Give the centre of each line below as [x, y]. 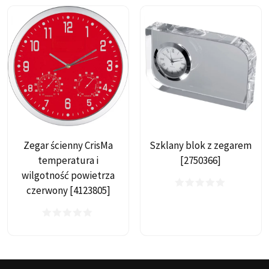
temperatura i [68, 161]
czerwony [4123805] [68, 191]
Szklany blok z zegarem [201, 146]
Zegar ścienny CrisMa [68, 146]
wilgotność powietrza [68, 176]
